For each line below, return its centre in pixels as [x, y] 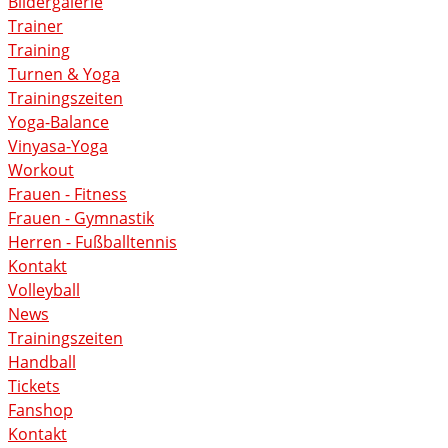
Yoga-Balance [58, 122]
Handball [42, 362]
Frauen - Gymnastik [81, 218]
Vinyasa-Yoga [58, 146]
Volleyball [44, 290]
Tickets [34, 386]
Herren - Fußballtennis [92, 242]
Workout [41, 170]
